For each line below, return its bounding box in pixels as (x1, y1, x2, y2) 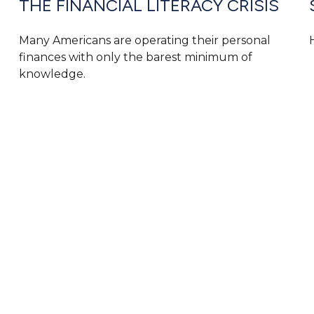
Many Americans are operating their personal (19, 33, 271, 47)
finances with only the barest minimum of (19, 50, 253, 64)
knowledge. (19, 67, 86, 81)
